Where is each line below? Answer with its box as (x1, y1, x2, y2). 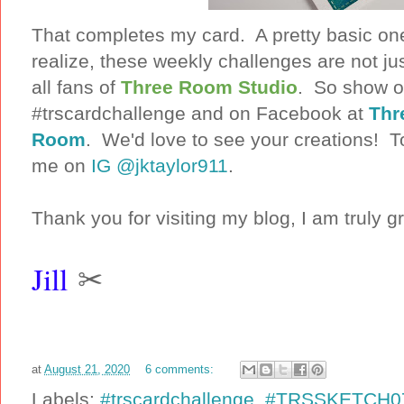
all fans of (32, 77, 121, 98)
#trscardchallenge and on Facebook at (32, 103, 363, 124)
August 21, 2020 (44, 362, 130, 376)
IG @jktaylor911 (91, 155, 228, 177)
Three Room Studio (121, 77, 298, 98)
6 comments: (145, 362, 217, 376)
